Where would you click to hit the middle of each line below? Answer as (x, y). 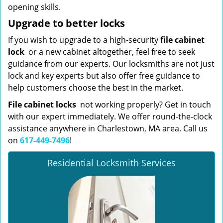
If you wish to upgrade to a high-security (84, 40)
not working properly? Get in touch (144, 105)
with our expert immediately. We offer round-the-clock (110, 116)
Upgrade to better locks (66, 23)
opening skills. (34, 7)
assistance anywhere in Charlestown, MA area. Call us (108, 128)
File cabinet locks (42, 105)
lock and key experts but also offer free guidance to (104, 76)
